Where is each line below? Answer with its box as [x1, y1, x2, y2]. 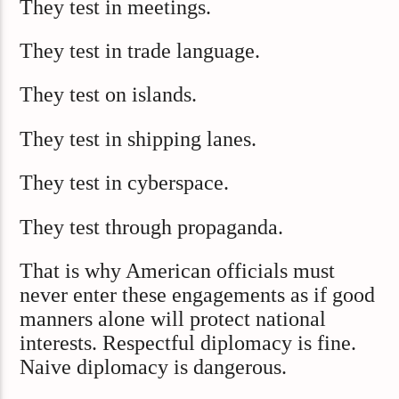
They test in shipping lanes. [20, 126, 257, 151]
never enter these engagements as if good [20, 282, 376, 306]
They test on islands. [20, 83, 198, 107]
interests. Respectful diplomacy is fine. [20, 330, 357, 354]
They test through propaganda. [20, 215, 284, 239]
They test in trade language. [20, 38, 261, 62]
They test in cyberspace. [20, 171, 230, 195]
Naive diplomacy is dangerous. [20, 354, 288, 379]
